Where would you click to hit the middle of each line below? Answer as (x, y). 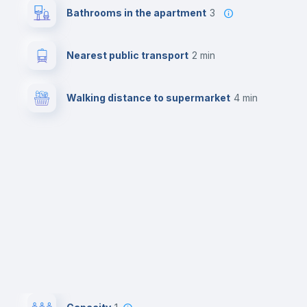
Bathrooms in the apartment (136, 13)
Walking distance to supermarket (148, 98)
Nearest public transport (127, 55)
